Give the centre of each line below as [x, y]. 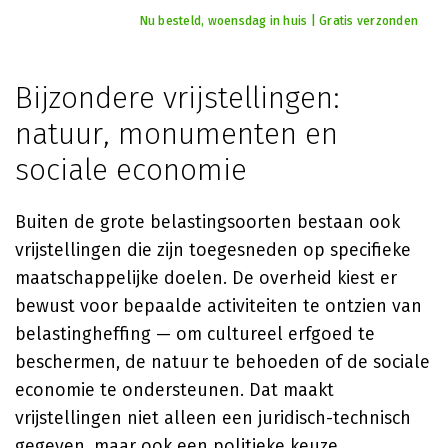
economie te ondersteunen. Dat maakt [174, 390]
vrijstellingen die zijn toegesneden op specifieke [213, 250]
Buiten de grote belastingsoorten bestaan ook [207, 222]
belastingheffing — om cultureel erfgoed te [195, 334]
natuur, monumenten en [176, 134]
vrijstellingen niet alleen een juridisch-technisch [213, 418]
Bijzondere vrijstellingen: [177, 98]
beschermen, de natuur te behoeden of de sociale [222, 362]
